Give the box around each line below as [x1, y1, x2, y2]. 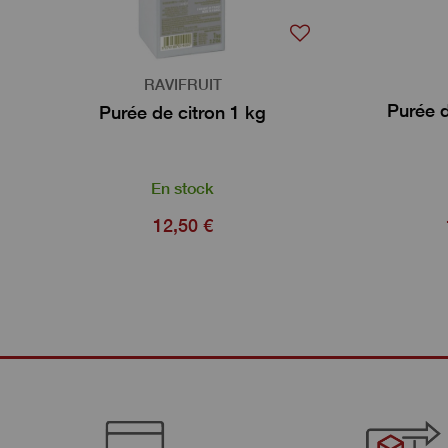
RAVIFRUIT [143, 75, 222, 94]
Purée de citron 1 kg [99, 101, 266, 123]
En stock [151, 178, 214, 198]
